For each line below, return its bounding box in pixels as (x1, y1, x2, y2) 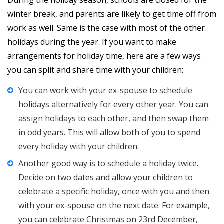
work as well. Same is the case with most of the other (7, 22, 205, 34)
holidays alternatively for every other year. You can (18, 99, 208, 110)
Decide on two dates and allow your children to (18, 172, 193, 183)
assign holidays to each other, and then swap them (18, 113, 209, 124)
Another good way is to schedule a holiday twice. (18, 158, 198, 169)
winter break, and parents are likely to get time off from (7, 8, 216, 20)
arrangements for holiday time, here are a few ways (7, 50, 201, 62)
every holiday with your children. (18, 141, 139, 152)
